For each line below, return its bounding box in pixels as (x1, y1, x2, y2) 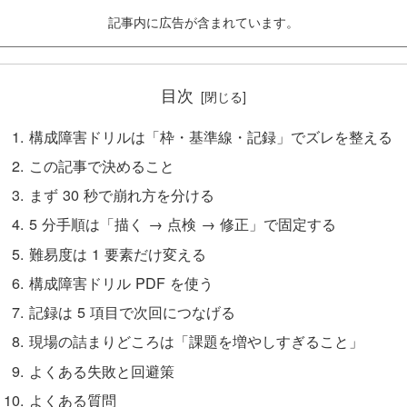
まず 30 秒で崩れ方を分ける (28, 184, 214, 206)
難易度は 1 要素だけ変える (28, 242, 206, 264)
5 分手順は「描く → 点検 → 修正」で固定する (28, 213, 336, 235)
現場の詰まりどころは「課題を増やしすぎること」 (28, 330, 363, 352)
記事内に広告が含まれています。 (108, 12, 299, 32)
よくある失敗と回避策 (28, 359, 174, 382)
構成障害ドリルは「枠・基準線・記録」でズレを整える (28, 124, 392, 147)
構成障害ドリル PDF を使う (28, 271, 213, 293)
